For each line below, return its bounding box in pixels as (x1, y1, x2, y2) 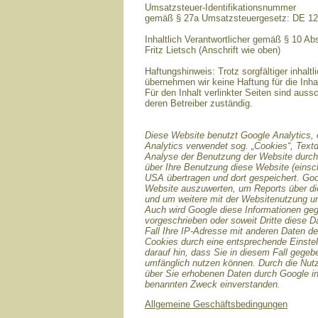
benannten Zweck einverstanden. (145, 279, 280, 290)
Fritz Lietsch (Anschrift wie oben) (145, 45, 280, 55)
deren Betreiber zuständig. (145, 98, 253, 109)
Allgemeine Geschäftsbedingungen (145, 299, 287, 309)
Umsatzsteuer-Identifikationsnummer (145, 2, 296, 13)
